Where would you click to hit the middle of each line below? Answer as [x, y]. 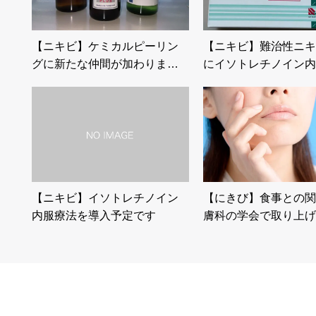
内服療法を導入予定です [94, 215]
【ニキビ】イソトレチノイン [105, 197]
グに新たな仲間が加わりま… [105, 63]
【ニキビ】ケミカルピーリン [105, 46]
